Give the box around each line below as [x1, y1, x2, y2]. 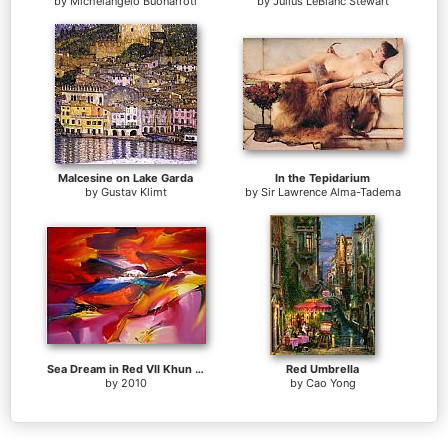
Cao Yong [305, 376, 356, 391]
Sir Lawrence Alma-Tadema [260, 185, 401, 200]
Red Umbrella [286, 362, 359, 377]
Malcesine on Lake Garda [58, 171, 193, 186]
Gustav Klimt [100, 185, 167, 200]
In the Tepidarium [275, 171, 370, 186]
